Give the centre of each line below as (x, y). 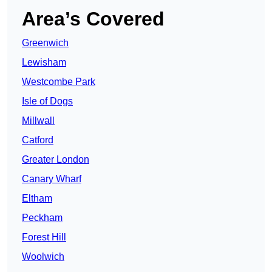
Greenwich (45, 43)
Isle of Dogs (47, 101)
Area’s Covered (93, 19)
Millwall (38, 121)
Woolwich (43, 257)
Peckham (42, 218)
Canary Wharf (52, 179)
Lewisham (44, 63)
